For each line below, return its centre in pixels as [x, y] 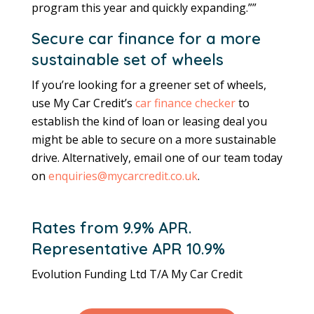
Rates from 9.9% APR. [111, 227]
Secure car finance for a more [146, 38]
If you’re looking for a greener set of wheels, [149, 84]
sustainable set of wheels [128, 59]
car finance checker [185, 103]
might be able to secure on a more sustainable [154, 139]
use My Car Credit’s [83, 103]
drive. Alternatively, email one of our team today [157, 157]
